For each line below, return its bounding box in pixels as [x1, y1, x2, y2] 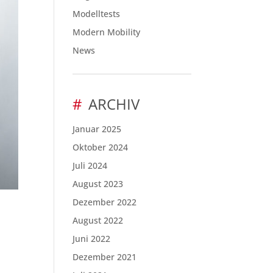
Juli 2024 [73, 160, 108, 171]
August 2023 [73, 178, 124, 190]
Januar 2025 [73, 123, 122, 135]
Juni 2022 [73, 233, 111, 244]
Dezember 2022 [73, 196, 137, 208]
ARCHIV [88, 94, 140, 114]
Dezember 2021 [73, 251, 137, 263]
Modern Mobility [73, 26, 141, 38]
